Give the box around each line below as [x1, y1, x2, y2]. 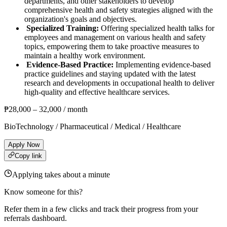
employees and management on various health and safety [24, 32, 206, 42]
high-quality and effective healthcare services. [24, 87, 170, 96]
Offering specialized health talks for [99, 23, 214, 32]
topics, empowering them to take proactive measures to [24, 42, 199, 51]
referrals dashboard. [4, 214, 67, 223]
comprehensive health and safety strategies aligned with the [24, 5, 213, 14]
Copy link [15, 152, 43, 160]
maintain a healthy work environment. [24, 51, 145, 60]
